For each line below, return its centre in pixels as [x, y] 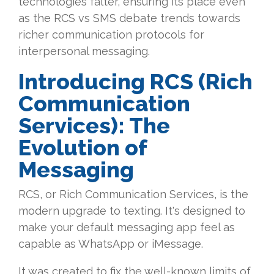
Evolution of [83, 148]
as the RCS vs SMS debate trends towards [129, 18]
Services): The [94, 126]
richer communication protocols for [111, 35]
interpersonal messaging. [84, 51]
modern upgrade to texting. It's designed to [132, 211]
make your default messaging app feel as [127, 228]
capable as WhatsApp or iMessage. [111, 244]
